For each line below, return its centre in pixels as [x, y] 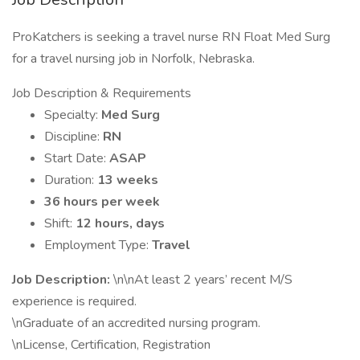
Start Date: [77, 158]
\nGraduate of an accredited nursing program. [136, 323]
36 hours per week [102, 202]
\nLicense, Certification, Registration [111, 345]
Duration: [71, 180]
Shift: [60, 223]
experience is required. [74, 301]
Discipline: [74, 137]
